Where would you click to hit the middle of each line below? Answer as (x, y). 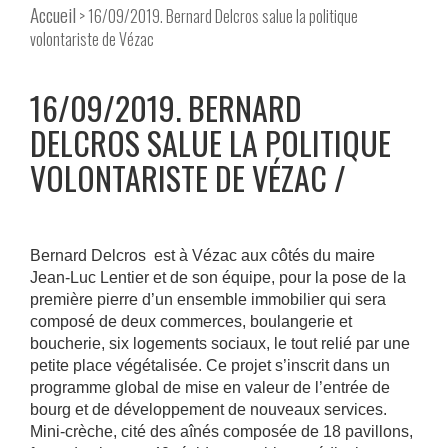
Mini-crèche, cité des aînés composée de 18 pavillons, (221, 432)
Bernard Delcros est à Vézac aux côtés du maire (202, 256)
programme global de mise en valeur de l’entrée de (210, 388)
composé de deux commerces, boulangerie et (191, 322)
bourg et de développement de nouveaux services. (208, 410)
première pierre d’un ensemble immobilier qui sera (208, 300)
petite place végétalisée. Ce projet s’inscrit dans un (210, 366)
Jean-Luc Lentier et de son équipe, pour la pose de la (218, 278)
